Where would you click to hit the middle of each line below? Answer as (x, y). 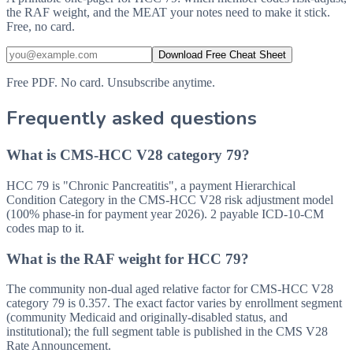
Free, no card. (41, 27)
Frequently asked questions (132, 119)
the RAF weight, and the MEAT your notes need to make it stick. (168, 13)
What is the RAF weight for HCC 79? (128, 258)
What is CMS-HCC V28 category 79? (128, 155)
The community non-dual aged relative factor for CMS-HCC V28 (170, 289)
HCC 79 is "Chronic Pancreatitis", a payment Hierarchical (151, 185)
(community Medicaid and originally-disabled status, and (147, 318)
